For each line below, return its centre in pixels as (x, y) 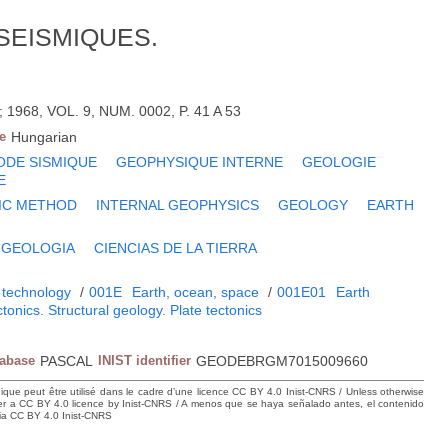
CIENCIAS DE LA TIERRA (176, 248)
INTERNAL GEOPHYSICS (178, 205)
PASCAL (67, 361)
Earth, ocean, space (196, 292)
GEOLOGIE (339, 162)
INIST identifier (145, 361)
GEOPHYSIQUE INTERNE (200, 162)
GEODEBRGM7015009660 (282, 361)
